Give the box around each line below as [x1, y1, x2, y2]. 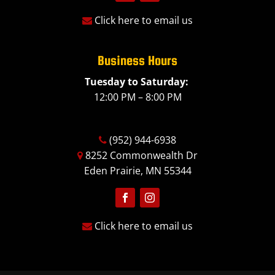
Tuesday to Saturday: [84, 74, 191, 88]
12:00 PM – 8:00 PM [93, 90, 182, 104]
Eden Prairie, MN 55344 [83, 163, 192, 177]
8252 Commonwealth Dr [83, 148, 198, 162]
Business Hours [98, 52, 177, 68]
